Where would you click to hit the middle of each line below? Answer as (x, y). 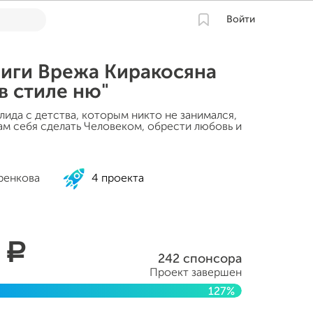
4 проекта (118, 179)
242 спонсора (200, 259)
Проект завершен (196, 273)
